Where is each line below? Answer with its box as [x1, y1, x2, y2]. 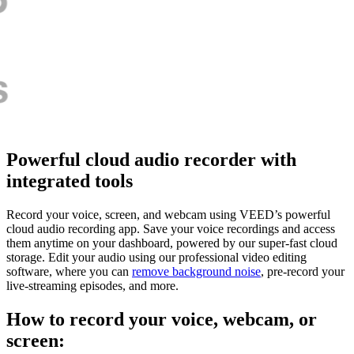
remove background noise [132, 265, 261, 279]
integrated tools [6, 171, 133, 192]
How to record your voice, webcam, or [6, 309, 317, 330]
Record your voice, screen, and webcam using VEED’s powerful [6, 208, 330, 222]
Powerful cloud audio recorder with [6, 149, 296, 171]
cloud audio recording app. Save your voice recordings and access [6, 222, 335, 236]
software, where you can [6, 265, 132, 279]
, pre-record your [261, 265, 345, 279]
